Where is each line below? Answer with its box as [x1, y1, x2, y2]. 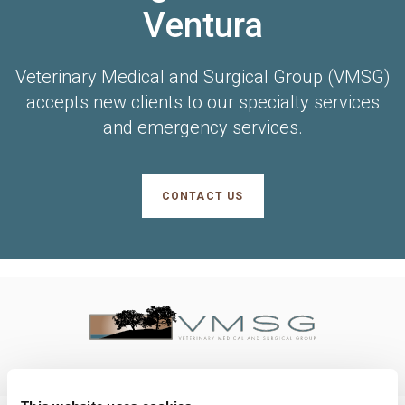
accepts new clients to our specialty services [25, 90, 380, 113]
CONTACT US [161, 189, 244, 202]
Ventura [142, 4, 263, 45]
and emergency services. [102, 116, 303, 138]
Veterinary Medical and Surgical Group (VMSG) [14, 65, 391, 88]
